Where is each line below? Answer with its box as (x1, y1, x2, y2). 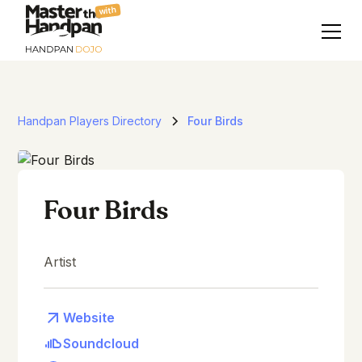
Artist (44, 253, 77, 270)
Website (63, 309, 116, 326)
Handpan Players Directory (18, 114, 162, 128)
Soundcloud (63, 335, 140, 351)
